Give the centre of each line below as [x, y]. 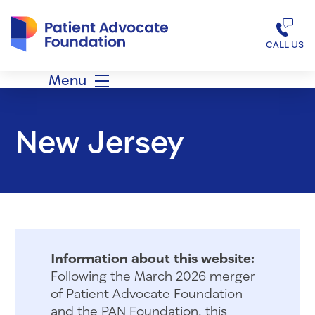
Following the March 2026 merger [153, 275]
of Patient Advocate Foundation [146, 293]
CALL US [284, 44]
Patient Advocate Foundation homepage [119, 10]
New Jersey [99, 140]
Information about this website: [152, 258]
